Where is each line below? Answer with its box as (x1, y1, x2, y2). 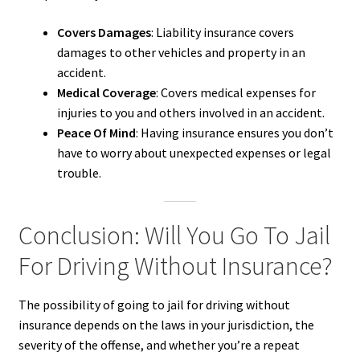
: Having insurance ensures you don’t (135, 124, 333, 141)
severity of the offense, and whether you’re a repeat (18, 337, 300, 354)
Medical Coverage (56, 84, 156, 100)
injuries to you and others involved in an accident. (56, 104, 325, 121)
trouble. (56, 164, 101, 181)
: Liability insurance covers (150, 23, 294, 40)
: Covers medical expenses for (155, 84, 316, 100)
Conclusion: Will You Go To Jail (18, 219, 330, 252)
